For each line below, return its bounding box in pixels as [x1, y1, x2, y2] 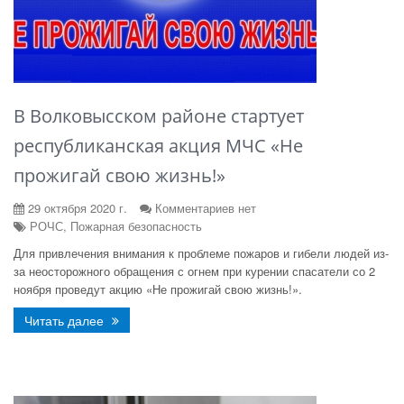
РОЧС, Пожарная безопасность [26, 217, 202, 234]
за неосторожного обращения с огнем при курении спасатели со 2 [14, 262, 375, 280]
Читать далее [24, 311, 107, 329]
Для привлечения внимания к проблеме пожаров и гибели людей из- [14, 244, 389, 262]
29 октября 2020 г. [24, 199, 127, 216]
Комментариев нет [155, 199, 256, 216]
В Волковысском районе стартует [14, 104, 304, 128]
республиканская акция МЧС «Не [14, 133, 303, 158]
